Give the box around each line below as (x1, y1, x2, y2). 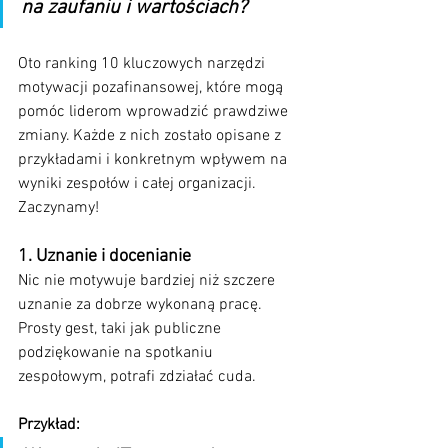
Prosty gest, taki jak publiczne (18, 319, 225, 340)
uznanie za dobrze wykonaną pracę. (18, 295, 266, 316)
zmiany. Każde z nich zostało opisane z (18, 126, 285, 147)
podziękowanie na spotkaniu (18, 343, 217, 364)
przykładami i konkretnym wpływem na (18, 150, 291, 171)
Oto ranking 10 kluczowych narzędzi (18, 54, 269, 75)
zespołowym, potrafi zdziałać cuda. (18, 367, 256, 388)
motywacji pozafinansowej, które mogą (18, 78, 287, 99)
